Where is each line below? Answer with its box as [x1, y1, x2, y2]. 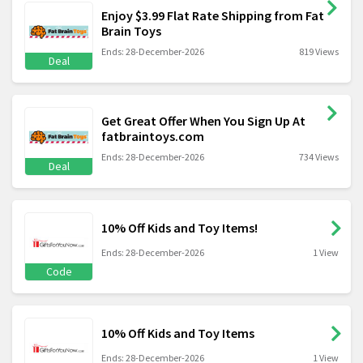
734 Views [299, 150, 339, 163]
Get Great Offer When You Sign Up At [101, 112, 305, 129]
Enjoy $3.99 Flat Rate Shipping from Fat [101, 6, 324, 23]
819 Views [299, 45, 339, 58]
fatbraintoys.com [101, 127, 204, 144]
